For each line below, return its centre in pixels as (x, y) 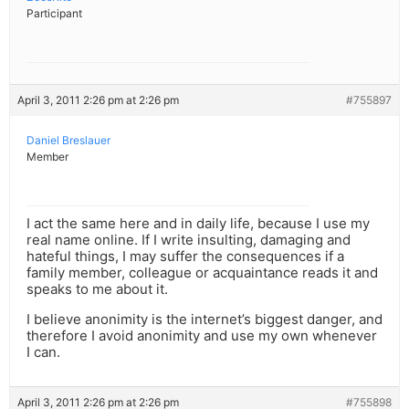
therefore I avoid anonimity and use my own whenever (202, 336)
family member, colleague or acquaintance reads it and (202, 273)
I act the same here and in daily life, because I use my (198, 224)
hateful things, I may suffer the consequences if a (185, 257)
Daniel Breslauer (68, 141)
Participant (54, 14)
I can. (43, 352)
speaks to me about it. (97, 289)
